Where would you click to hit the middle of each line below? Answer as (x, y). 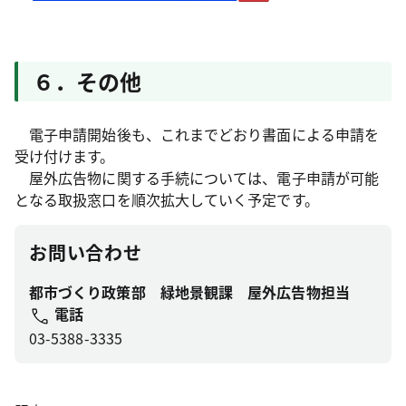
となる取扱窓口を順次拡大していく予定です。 (167, 199)
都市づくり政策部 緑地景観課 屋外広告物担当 (189, 292)
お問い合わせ (86, 252)
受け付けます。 (65, 156)
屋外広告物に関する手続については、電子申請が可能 (197, 178)
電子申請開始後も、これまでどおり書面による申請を (197, 134)
